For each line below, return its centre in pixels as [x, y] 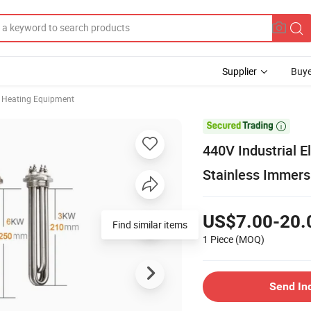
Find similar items [150, 224]
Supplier [239, 71]
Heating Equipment [38, 99]
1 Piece [218, 239]
